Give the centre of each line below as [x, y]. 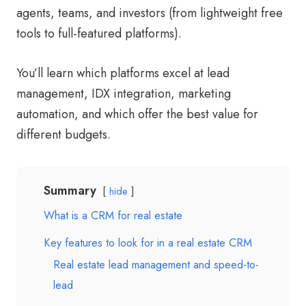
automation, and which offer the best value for [137, 114]
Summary [70, 191]
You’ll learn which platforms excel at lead [123, 73]
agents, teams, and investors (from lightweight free [150, 13]
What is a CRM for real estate [113, 215]
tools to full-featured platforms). [99, 33]
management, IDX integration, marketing [124, 94]
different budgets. [64, 135]
